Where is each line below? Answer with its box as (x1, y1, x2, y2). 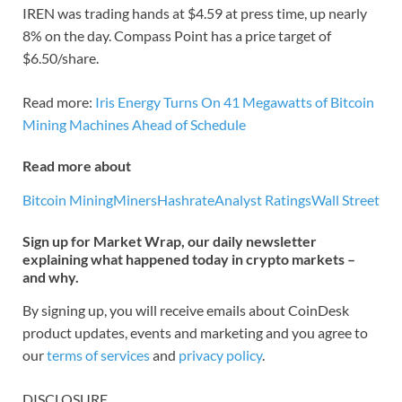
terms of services (47, 346, 150, 364)
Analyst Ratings (214, 190, 311, 208)
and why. (22, 267, 79, 285)
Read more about (22, 157, 131, 175)
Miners (113, 190, 157, 208)
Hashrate (157, 190, 214, 208)
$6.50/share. (22, 49, 99, 67)
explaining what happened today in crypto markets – (22, 249, 355, 267)
